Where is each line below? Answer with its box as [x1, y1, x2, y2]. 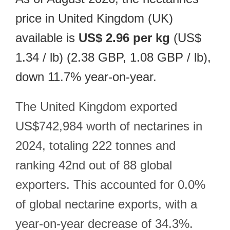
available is [15, 31, 79, 45]
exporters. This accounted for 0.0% [15, 178, 205, 191]
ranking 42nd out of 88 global [15, 158, 172, 172]
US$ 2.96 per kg [79, 31, 170, 45]
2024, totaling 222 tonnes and [15, 139, 176, 152]
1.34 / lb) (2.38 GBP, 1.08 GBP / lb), [15, 50, 211, 64]
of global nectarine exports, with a [15, 197, 197, 211]
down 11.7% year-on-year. [15, 70, 157, 84]
